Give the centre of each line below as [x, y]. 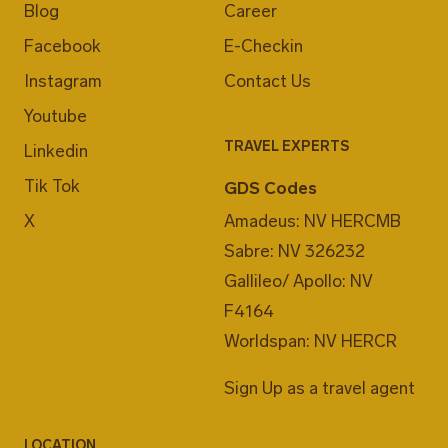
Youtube [55, 116]
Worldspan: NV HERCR [310, 341]
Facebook [62, 46]
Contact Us [267, 81]
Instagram [63, 81]
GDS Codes [270, 188]
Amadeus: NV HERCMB [312, 221]
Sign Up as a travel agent [319, 388]
